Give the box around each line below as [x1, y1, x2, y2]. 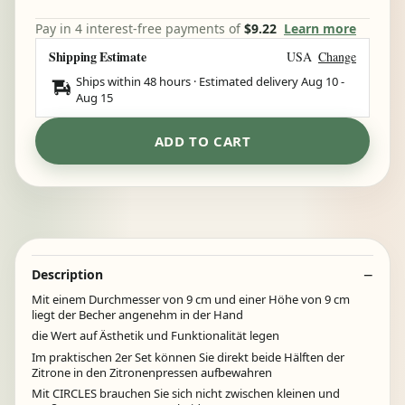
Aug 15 [76, 89, 113, 106]
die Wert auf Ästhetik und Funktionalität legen [32, 327, 279, 344]
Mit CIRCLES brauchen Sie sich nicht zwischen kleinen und [32, 385, 340, 402]
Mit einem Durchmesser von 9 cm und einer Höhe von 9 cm [32, 290, 350, 307]
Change [318, 47, 356, 65]
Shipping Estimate [49, 46, 146, 66]
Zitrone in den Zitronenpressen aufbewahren [32, 363, 272, 381]
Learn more [284, 19, 356, 37]
